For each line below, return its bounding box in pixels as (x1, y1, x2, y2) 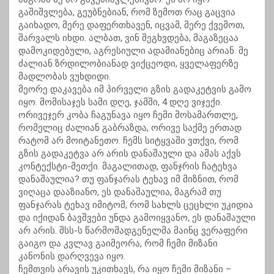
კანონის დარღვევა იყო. (18, 251, 125, 262)
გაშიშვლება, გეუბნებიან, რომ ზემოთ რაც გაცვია (18, 7, 235, 18)
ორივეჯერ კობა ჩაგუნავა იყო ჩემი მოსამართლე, (18, 109, 238, 121)
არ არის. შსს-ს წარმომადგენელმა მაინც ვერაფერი (18, 225, 248, 237)
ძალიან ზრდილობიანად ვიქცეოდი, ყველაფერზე (18, 58, 239, 70)
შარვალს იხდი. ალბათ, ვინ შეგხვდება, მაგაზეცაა (18, 32, 239, 44)
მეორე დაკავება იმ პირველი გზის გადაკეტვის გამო (18, 84, 251, 95)
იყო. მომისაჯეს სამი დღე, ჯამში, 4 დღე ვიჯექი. (18, 97, 222, 108)
